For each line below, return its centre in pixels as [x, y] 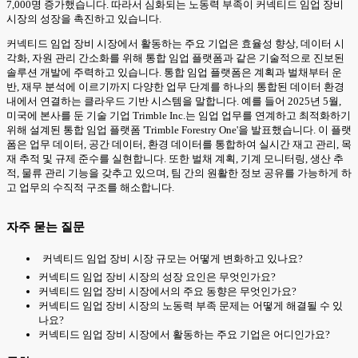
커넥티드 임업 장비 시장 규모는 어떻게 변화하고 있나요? [173, 259]
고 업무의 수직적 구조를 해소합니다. [90, 187]
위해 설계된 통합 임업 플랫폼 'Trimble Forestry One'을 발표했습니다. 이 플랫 [179, 130]
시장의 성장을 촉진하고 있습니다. [84, 19]
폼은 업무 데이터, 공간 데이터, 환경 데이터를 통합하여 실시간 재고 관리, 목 [179, 144]
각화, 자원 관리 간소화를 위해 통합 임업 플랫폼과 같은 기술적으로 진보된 [175, 58]
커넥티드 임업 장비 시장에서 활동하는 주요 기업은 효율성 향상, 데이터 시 [175, 44]
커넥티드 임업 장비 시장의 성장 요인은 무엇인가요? [157, 277]
